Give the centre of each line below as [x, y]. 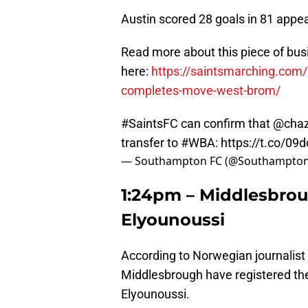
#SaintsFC [150, 123]
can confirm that [225, 123]
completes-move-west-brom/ [201, 90]
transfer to [151, 142]
